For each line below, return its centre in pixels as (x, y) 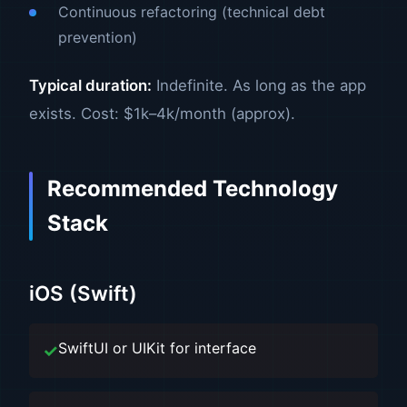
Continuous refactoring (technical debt (192, 12)
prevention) (98, 37)
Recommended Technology (193, 189)
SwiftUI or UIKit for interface (157, 348)
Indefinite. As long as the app (259, 85)
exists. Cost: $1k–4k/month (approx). (162, 114)
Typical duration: (90, 85)
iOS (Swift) (83, 293)
